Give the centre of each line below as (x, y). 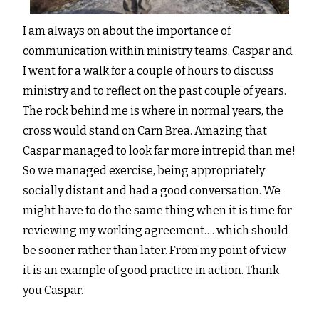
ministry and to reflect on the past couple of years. (155, 91)
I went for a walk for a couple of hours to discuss (149, 71)
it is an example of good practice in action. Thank (151, 271)
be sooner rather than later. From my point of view (155, 251)
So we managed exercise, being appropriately (144, 171)
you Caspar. (53, 291)
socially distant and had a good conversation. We (152, 191)
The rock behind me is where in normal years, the (153, 111)
